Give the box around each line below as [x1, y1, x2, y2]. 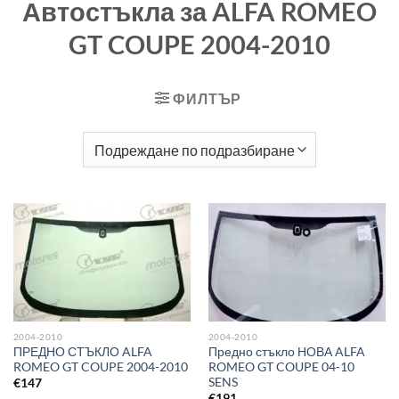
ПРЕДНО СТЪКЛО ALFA [12, 344, 152, 359]
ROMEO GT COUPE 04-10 [208, 359, 354, 374]
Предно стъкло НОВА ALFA [208, 344, 365, 359]
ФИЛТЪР [173, 90, 242, 108]
